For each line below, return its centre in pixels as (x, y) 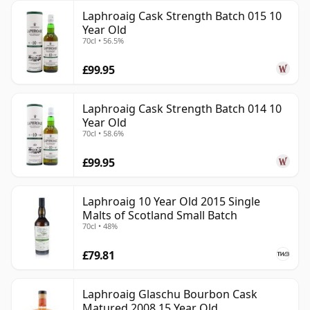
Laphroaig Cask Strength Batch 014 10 (182, 109)
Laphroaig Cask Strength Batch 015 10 (182, 16)
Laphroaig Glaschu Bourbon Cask (170, 294)
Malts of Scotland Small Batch (160, 216)
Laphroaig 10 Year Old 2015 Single (171, 202)
